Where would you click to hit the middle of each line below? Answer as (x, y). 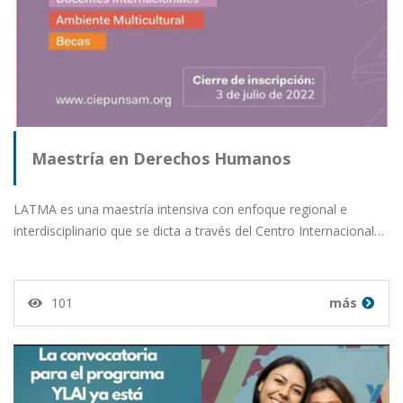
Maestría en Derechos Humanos (161, 158)
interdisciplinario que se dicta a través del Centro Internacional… (199, 230)
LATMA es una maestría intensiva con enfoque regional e (180, 209)
